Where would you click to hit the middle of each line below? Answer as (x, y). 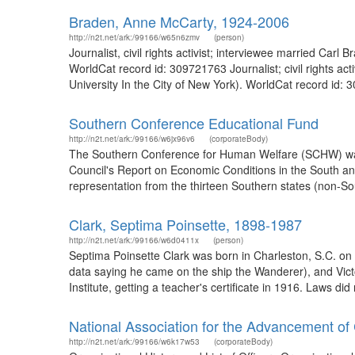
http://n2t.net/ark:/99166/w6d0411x (134, 240)
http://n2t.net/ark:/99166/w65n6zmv (134, 37)
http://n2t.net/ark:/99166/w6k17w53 (134, 342)
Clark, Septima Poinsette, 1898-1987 (185, 224)
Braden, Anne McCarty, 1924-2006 (179, 21)
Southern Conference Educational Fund (194, 123)
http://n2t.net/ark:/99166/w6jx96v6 (132, 139)
